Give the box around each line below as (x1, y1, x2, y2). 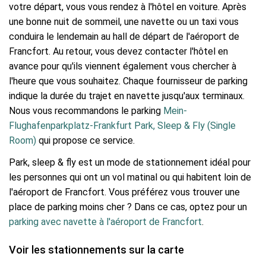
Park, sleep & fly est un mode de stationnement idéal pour (9, 157, 251, 168)
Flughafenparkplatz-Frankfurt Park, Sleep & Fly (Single (9, 119, 236, 131)
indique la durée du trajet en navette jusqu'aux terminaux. (9, 90, 245, 102)
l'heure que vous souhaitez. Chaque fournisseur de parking (9, 75, 248, 87)
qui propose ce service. (36, 134, 135, 146)
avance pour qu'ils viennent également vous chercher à (9, 60, 236, 72)
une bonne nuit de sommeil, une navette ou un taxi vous (9, 15, 239, 27)
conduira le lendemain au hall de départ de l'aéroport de (9, 30, 239, 42)
